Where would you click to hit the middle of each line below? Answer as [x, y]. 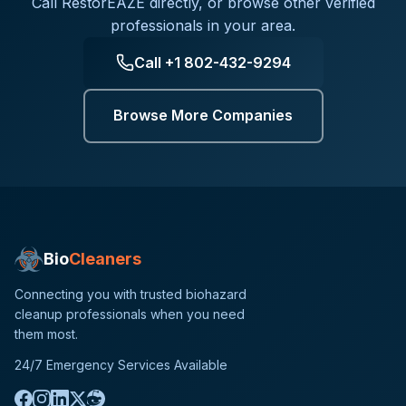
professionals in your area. [203, 25]
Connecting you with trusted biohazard [130, 294]
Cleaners [105, 258]
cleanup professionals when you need [130, 314]
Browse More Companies [203, 116]
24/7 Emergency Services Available [121, 364]
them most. [46, 333]
